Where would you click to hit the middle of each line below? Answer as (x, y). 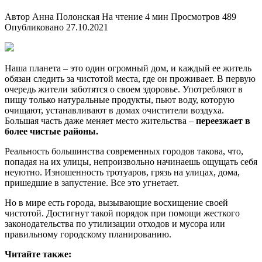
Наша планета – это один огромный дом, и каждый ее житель (128, 68)
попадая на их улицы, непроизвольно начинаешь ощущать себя (131, 161)
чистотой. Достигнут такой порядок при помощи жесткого (122, 213)
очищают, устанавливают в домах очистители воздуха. (114, 110)
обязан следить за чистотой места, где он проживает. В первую (130, 78)
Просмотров (195, 16)
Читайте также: (38, 254)
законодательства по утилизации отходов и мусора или (115, 223)
